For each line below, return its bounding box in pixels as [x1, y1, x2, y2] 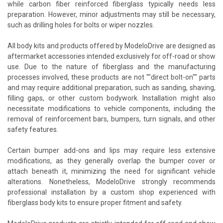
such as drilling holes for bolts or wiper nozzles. [7, 20, 154, 29]
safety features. [7, 125, 58, 133]
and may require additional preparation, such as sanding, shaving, [7, 83, 216, 92]
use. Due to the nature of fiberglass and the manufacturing [7, 62, 216, 71]
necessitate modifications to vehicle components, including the [7, 104, 216, 112]
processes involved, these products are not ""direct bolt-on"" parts [7, 73, 216, 81]
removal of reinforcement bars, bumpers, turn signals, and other [7, 114, 216, 123]
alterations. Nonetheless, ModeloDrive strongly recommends [7, 177, 216, 186]
